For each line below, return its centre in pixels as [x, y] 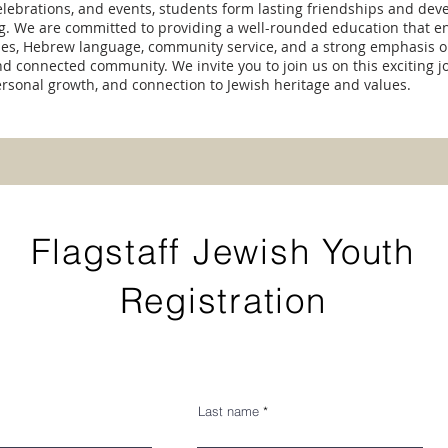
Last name [228, 411]
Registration [223, 300]
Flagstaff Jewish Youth [223, 251]
